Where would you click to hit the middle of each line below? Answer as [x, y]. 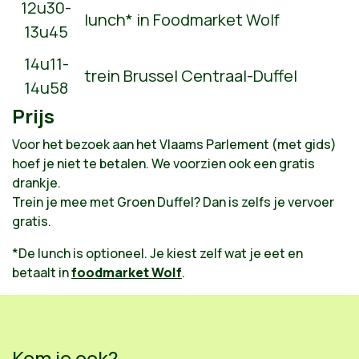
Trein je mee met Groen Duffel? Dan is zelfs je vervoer [173, 202]
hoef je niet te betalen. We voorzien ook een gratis [163, 163]
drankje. [36, 182]
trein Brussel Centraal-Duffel [191, 76]
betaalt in [42, 272]
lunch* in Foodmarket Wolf [182, 20]
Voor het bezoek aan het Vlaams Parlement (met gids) [174, 144]
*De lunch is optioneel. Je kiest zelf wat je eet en [157, 253]
